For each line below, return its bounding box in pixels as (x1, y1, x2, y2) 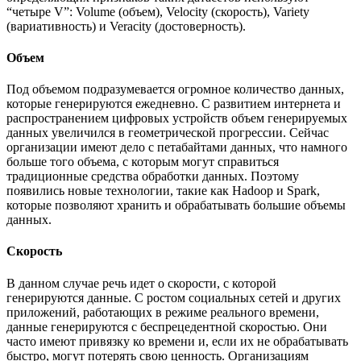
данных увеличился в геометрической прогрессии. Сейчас (6, 126, 329, 140)
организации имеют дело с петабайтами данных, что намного (6, 140, 347, 155)
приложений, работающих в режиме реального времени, (6, 305, 319, 319)
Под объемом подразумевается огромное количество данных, (6, 82, 344, 97)
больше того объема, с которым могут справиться (6, 155, 279, 169)
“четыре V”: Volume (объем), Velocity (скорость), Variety (6, 4, 309, 19)
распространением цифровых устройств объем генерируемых (6, 111, 347, 126)
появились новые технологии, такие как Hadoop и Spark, (6, 184, 320, 198)
